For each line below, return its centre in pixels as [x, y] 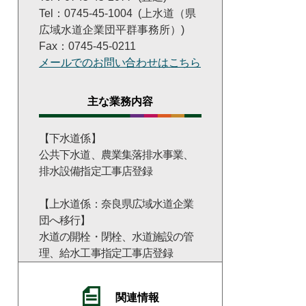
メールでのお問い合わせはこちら [120, 62]
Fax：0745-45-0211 [87, 46]
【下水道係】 [70, 139]
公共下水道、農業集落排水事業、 [116, 155]
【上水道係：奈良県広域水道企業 [116, 204]
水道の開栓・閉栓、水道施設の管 [116, 237]
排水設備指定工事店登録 [96, 171]
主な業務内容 [120, 101]
